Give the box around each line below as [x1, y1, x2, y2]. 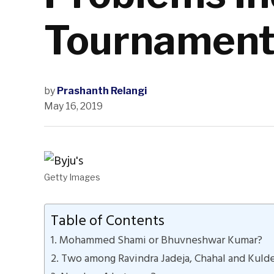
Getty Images [44, 172, 100, 183]
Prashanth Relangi [57, 85, 147, 97]
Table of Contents [51, 209, 165, 233]
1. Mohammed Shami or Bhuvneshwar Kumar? [51, 231, 262, 250]
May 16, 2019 [44, 100, 103, 113]
